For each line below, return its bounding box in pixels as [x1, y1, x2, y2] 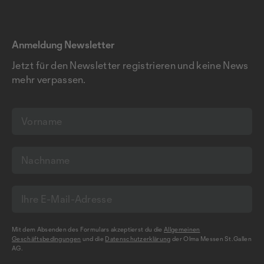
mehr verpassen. [12, 73, 86, 85]
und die [81, 235, 105, 243]
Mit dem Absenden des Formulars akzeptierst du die [12, 225, 164, 233]
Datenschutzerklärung [105, 235, 171, 243]
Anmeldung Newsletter [12, 38, 114, 51]
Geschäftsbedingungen [12, 235, 81, 243]
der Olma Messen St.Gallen [170, 235, 252, 243]
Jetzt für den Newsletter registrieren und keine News [12, 59, 249, 71]
